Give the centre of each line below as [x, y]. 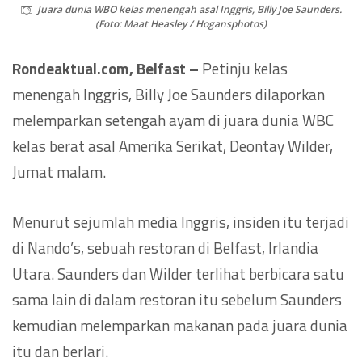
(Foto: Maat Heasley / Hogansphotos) [181, 24]
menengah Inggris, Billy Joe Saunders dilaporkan [168, 95]
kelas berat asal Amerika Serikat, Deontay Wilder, [173, 146]
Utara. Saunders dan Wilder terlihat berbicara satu [178, 274]
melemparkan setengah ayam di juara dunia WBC [173, 120]
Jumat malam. [59, 172]
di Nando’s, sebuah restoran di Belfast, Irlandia [165, 248]
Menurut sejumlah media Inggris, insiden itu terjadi [181, 222]
